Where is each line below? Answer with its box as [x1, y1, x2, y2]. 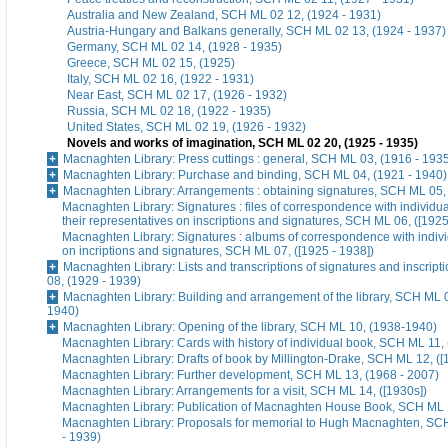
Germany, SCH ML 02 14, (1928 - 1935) [67, 40, 282, 55]
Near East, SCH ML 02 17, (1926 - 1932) [67, 88, 287, 103]
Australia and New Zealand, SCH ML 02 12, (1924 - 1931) [67, 8, 381, 23]
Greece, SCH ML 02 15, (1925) [67, 56, 235, 71]
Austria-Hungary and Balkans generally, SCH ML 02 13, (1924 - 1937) [67, 24, 446, 39]
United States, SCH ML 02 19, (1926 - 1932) [67, 120, 306, 135]
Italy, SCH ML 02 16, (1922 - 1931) [67, 72, 254, 87]
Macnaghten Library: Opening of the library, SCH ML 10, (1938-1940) [63, 320, 437, 335]
